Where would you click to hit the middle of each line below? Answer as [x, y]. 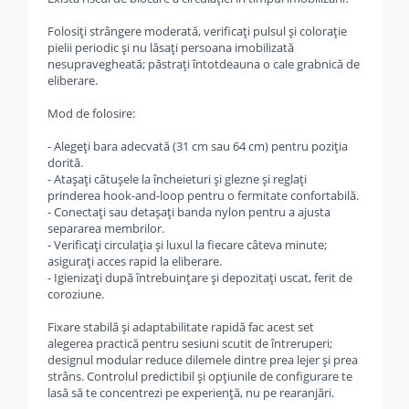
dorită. [65, 163]
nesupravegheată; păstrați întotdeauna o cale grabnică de [204, 64]
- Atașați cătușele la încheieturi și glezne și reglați [177, 179]
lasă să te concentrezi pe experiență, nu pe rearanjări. [191, 393]
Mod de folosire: [91, 113]
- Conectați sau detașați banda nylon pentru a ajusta [189, 212]
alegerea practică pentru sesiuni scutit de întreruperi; [190, 343]
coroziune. [76, 294]
